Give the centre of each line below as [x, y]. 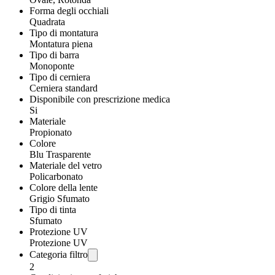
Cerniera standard [64, 88]
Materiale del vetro [66, 165]
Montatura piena [61, 44]
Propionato [51, 132]
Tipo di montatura [64, 33]
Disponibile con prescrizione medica [100, 99]
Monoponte [52, 66]
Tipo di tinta [53, 209]
